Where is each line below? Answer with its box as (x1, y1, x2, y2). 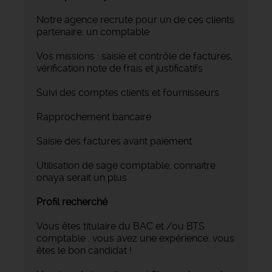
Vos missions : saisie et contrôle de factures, (36, 50, 233, 62)
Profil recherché (36, 195, 107, 208)
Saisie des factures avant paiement (36, 135, 192, 147)
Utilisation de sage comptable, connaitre (36, 159, 216, 171)
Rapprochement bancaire (36, 110, 151, 123)
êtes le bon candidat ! (36, 244, 132, 256)
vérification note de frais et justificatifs (36, 62, 203, 74)
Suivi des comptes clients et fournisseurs (36, 86, 219, 98)
